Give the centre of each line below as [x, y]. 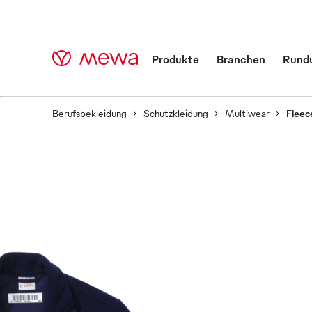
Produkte [175, 59]
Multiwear [247, 113]
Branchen [241, 59]
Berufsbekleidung [89, 113]
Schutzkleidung [176, 113]
